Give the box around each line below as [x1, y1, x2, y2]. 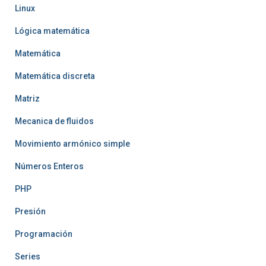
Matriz [15, 94, 40, 104]
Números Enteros [15, 161, 84, 172]
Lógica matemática [15, 26, 90, 36]
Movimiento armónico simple [15, 139, 130, 149]
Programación [15, 229, 72, 239]
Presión [15, 207, 46, 217]
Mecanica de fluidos [15, 116, 94, 126]
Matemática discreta [15, 71, 95, 81]
